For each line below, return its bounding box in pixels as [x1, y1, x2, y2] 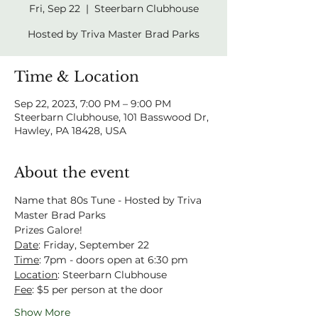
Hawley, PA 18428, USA [14, 124, 126, 137]
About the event [14, 164, 130, 181]
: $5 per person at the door [32, 283, 163, 296]
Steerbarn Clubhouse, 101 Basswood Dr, [14, 111, 209, 124]
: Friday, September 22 [38, 238, 149, 251]
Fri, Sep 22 [28, 2, 80, 15]
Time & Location [14, 68, 139, 85]
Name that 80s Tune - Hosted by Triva [14, 194, 204, 207]
